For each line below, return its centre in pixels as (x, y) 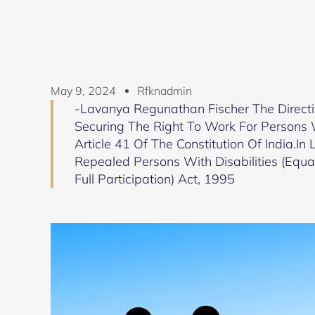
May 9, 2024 (83, 91)
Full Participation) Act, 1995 (155, 179)
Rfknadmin (165, 91)
